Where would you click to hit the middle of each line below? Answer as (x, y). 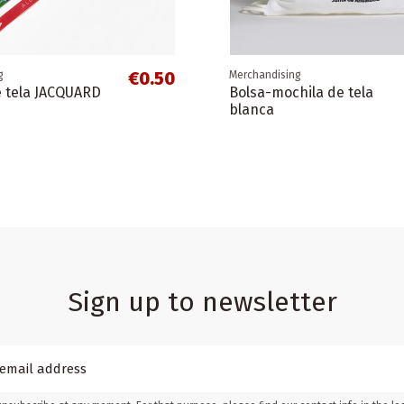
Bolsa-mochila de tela (302, 92)
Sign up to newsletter (202, 302)
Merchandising (266, 74)
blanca (252, 109)
